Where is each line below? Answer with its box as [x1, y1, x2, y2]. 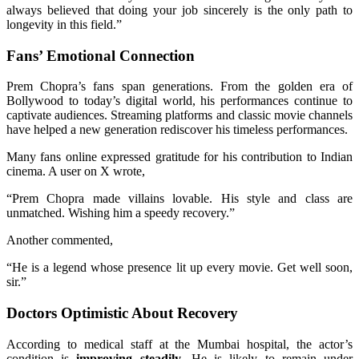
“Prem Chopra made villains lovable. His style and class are [6, 192, 353, 206]
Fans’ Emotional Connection [6, 46, 195, 64]
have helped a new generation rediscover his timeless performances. [6, 123, 348, 137]
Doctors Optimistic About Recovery [6, 304, 238, 321]
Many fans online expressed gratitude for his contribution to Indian [6, 150, 353, 164]
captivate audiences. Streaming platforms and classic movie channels [6, 108, 353, 123]
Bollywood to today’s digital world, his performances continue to [6, 94, 353, 108]
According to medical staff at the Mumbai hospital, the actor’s [6, 337, 353, 351]
